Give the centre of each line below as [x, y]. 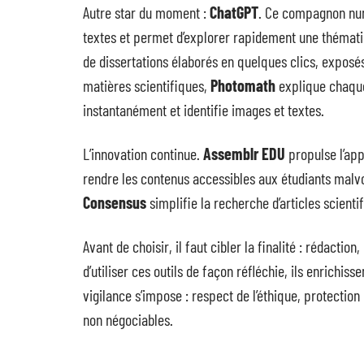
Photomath [243, 85]
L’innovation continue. [143, 154]
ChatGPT [234, 12]
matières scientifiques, [147, 85]
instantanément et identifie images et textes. [204, 110]
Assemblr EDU [244, 154]
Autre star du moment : [146, 12]
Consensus [115, 202]
